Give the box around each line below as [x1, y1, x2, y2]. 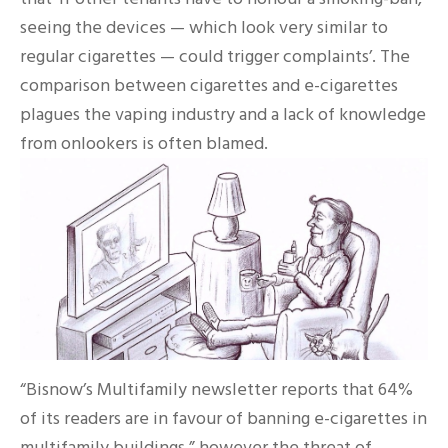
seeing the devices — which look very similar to [20, 15, 388, 41]
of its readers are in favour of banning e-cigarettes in [20, 405, 427, 431]
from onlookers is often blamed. [20, 131, 268, 157]
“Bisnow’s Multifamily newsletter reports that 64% [20, 376, 413, 402]
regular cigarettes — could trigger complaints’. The [20, 44, 410, 70]
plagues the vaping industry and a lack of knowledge [20, 102, 426, 128]
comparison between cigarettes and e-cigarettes [20, 73, 398, 99]
